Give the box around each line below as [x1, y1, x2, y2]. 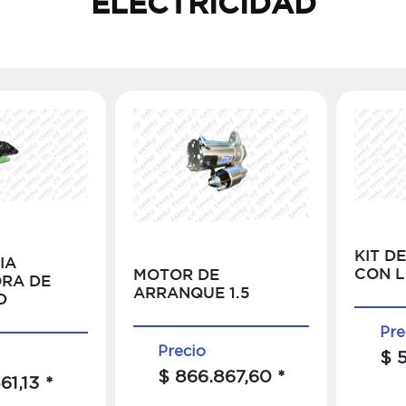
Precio [157, 342, 206, 359]
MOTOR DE [132, 268, 219, 283]
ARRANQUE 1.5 [132, 286, 250, 301]
